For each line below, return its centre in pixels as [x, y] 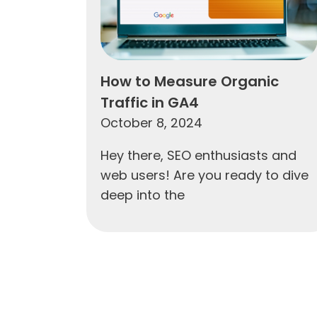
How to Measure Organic [190, 81]
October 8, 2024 [151, 122]
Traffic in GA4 [150, 102]
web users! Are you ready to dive [204, 175]
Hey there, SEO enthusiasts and [198, 155]
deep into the [143, 195]
